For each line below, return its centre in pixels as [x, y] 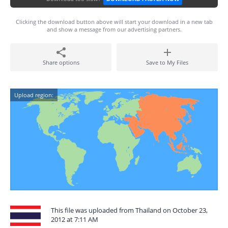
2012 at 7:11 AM [75, 219]
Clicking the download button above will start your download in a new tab [114, 22]
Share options [61, 62]
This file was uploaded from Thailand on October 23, [129, 210]
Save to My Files [167, 62]
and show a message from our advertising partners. [114, 29]
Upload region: [34, 95]
